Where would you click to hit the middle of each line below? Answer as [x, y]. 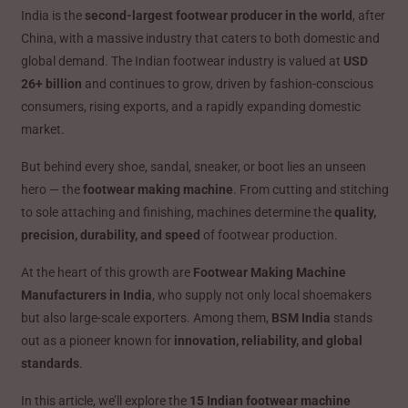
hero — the [52, 189]
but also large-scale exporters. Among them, [147, 317]
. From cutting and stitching [311, 189]
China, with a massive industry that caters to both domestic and [201, 38]
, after [369, 15]
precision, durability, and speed [111, 235]
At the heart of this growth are [107, 272]
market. [43, 129]
